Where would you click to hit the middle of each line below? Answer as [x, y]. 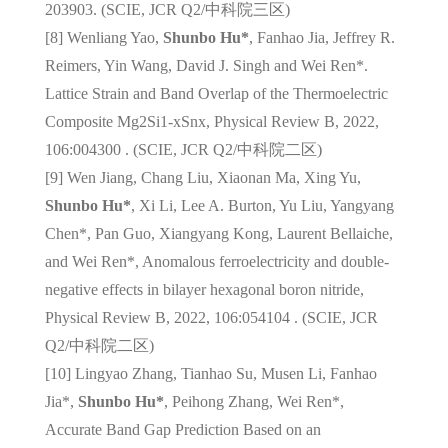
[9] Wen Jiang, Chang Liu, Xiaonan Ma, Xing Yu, [202, 177]
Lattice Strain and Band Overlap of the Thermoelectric [216, 93]
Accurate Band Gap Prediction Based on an [182, 429]
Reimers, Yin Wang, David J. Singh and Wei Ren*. [206, 65]
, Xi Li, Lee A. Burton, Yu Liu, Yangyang [262, 205]
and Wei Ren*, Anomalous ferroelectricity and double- [216, 261]
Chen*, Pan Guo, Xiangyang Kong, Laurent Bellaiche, [218, 233]
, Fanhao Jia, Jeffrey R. [321, 37]
